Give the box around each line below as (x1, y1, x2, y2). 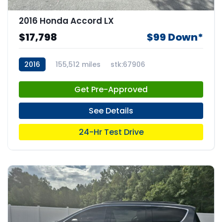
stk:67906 (111, 59, 145, 69)
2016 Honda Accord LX (19, 15, 114, 27)
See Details (89, 105, 133, 116)
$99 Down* (147, 30, 203, 44)
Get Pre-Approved (74, 84, 148, 95)
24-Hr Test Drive (78, 126, 144, 138)
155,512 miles (55, 59, 101, 69)
